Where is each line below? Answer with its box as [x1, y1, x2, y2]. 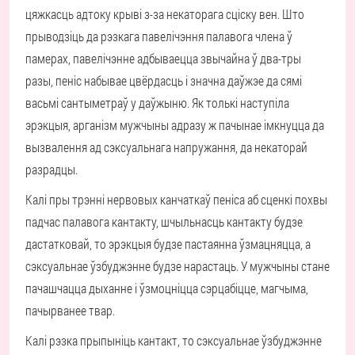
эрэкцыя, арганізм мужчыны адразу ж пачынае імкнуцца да [25, 116, 324, 133]
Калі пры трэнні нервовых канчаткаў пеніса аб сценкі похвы [25, 191, 327, 208]
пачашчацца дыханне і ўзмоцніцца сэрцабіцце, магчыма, [25, 280, 308, 296]
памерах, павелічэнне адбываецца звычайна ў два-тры [25, 50, 301, 67]
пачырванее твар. [25, 302, 115, 319]
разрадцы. [25, 161, 78, 177]
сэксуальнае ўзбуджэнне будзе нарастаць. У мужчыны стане [25, 258, 330, 274]
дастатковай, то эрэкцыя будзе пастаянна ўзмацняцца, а [25, 235, 311, 252]
